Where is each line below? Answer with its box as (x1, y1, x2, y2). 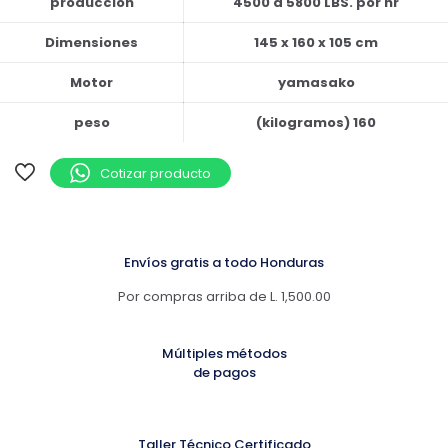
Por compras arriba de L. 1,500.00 (117, 287, 331, 306)
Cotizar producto (100, 163, 211, 183)
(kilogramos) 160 (256, 113, 376, 132)
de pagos (192, 363, 256, 382)
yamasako (277, 73, 355, 92)
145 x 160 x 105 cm (254, 33, 378, 52)
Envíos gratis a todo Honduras (124, 253, 324, 272)
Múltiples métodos (161, 344, 287, 363)
